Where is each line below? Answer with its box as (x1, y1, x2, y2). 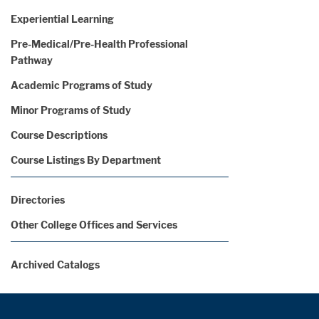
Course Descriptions (11, 129, 108, 141)
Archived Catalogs (11, 258, 100, 271)
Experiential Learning (11, 13, 114, 25)
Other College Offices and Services (11, 219, 177, 231)
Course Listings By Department (11, 154, 161, 166)
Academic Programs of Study (11, 79, 152, 91)
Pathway (11, 54, 53, 66)
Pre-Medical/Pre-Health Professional (11, 38, 188, 50)
